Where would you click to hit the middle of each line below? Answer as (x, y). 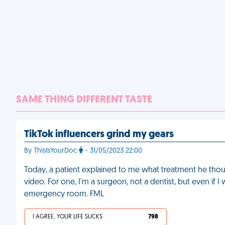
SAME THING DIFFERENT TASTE (84, 100)
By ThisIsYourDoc (51, 151)
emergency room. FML (64, 194)
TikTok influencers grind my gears (99, 135)
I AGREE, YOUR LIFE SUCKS (68, 217)
